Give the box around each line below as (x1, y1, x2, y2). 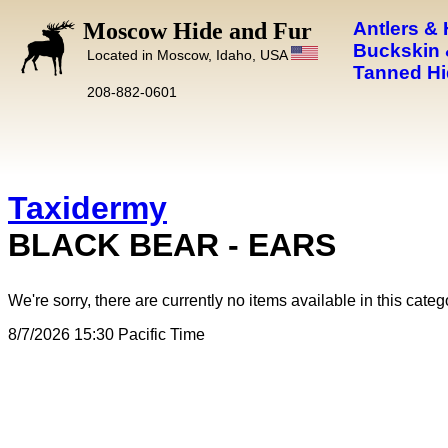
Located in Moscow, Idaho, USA (86, 47, 291, 63)
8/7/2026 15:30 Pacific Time (8, 326, 205, 343)
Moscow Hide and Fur (83, 18, 312, 44)
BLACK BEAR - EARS (8, 227, 336, 263)
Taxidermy (8, 190, 167, 226)
